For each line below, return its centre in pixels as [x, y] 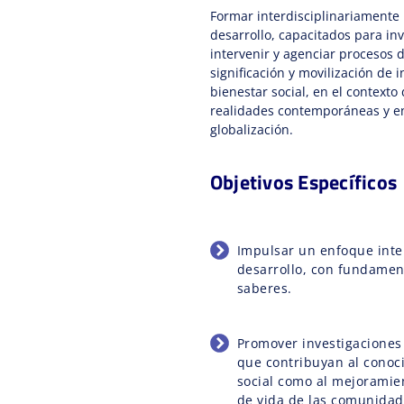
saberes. [264, 288]
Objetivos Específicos [303, 182]
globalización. [251, 129]
